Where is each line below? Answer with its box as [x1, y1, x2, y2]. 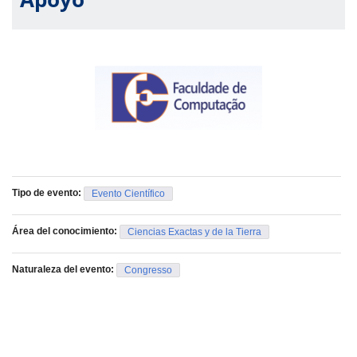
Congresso [124, 264, 172, 276]
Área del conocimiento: [12, 225, 120, 237]
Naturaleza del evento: [12, 263, 116, 275]
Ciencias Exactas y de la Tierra [127, 226, 261, 237]
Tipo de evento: [12, 186, 84, 198]
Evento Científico [92, 187, 165, 199]
